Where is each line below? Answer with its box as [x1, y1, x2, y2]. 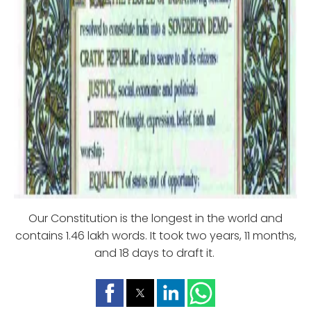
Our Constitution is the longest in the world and [28, 210, 283, 227]
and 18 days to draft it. [94, 245, 217, 262]
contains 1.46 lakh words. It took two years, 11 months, [15, 228, 296, 244]
